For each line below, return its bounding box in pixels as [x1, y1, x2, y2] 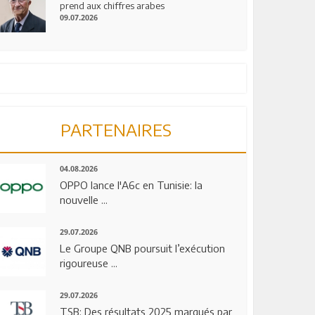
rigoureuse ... [60, 256, 118, 269]
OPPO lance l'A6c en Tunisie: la [60, 179, 203, 192]
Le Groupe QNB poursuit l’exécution [60, 241, 226, 255]
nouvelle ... [60, 193, 108, 207]
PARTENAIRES [60, 119, 172, 141]
